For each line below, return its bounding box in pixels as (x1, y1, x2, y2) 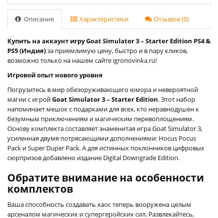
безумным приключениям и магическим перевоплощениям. (7, 114, 194, 123)
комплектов (7, 182, 73, 196)
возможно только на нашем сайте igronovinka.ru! (7, 55, 157, 65)
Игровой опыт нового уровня (7, 70, 103, 79)
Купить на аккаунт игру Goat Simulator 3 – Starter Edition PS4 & (7, 36, 211, 45)
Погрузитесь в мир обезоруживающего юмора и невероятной (7, 85, 198, 94)
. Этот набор (158, 94, 195, 104)
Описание (22, 14, 54, 23)
